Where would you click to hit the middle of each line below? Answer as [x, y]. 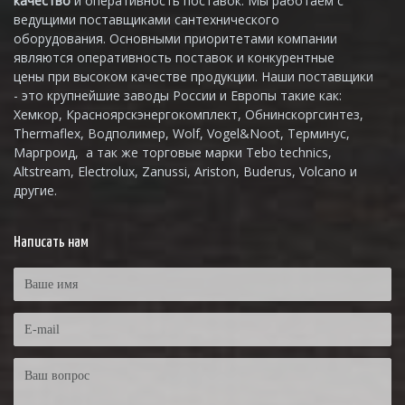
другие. [35, 190]
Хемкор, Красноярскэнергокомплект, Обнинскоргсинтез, [188, 114]
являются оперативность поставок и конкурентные [174, 57]
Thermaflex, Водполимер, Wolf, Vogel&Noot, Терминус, [182, 133]
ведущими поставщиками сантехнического [146, 19]
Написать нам [51, 243]
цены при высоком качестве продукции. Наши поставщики [193, 76]
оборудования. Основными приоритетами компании [175, 38]
